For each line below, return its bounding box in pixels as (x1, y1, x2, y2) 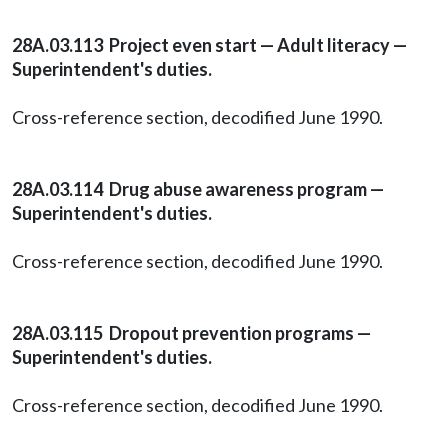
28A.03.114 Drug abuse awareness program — (12, 178, 384, 200)
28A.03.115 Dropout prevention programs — (12, 322, 371, 344)
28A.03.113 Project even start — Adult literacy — (12, 34, 407, 56)
